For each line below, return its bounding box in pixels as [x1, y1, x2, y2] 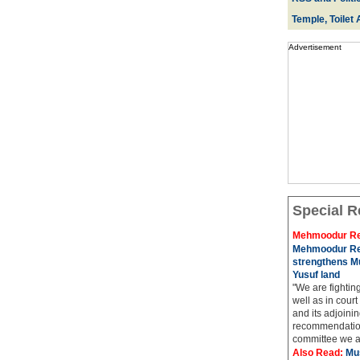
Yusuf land [292, 269, 340, 280]
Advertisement [288, 43, 342, 51]
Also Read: [292, 347, 346, 358]
